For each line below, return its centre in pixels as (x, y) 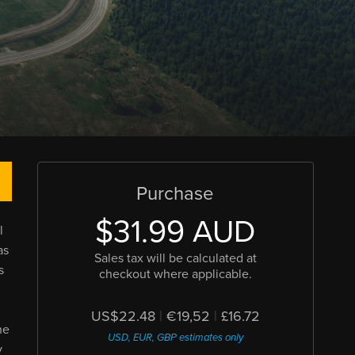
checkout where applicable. (175, 274)
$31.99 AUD (176, 232)
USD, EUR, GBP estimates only (175, 338)
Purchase (176, 194)
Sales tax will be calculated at (175, 258)
